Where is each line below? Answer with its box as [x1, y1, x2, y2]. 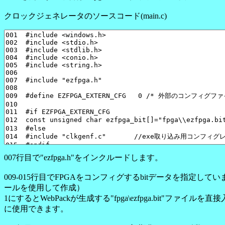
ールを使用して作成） [4, 183, 84, 192]
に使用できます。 [4, 204, 68, 213]
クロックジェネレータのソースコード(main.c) [4, 12, 167, 20]
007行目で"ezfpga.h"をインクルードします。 [4, 153, 163, 162]
